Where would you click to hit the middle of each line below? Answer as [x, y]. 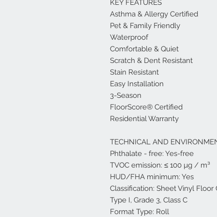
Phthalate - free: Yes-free [152, 154]
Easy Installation [137, 84]
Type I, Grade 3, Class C [149, 200]
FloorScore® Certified [146, 107]
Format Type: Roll [139, 212]
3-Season [126, 95]
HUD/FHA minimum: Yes [152, 177]
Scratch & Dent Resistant [151, 61]
